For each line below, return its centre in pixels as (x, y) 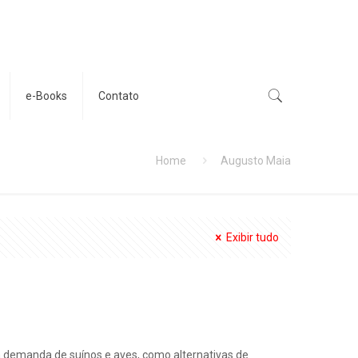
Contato (119, 96)
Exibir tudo (253, 237)
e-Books (46, 96)
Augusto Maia (256, 161)
